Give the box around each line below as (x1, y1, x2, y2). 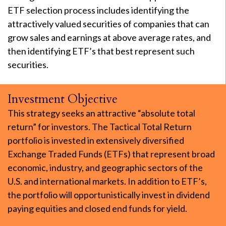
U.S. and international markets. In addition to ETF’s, (8, 176, 207, 187)
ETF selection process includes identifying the (8, 5, 189, 16)
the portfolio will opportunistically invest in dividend (8, 189, 210, 200)
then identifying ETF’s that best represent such (8, 45, 195, 56)
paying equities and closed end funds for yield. (8, 203, 187, 214)
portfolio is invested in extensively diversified (8, 135, 184, 146)
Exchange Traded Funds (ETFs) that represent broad (8, 148, 215, 159)
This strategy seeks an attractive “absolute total (8, 107, 195, 119)
